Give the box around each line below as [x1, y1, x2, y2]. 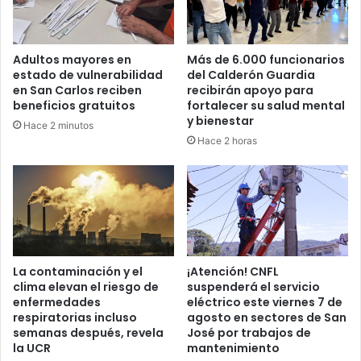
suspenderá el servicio [187, 279, 320, 296]
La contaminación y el [13, 263, 143, 280]
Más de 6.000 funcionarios [187, 52, 345, 68]
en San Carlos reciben [13, 82, 142, 99]
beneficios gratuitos [13, 98, 135, 114]
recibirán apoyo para [187, 82, 313, 99]
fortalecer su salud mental [187, 98, 345, 114]
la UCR [13, 340, 51, 357]
